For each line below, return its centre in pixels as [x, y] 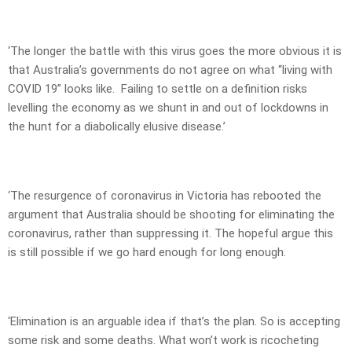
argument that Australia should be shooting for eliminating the [171, 215]
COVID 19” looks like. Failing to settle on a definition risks [158, 89]
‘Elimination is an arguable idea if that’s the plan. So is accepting [174, 322]
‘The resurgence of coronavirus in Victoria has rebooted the [165, 196]
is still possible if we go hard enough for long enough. [147, 253]
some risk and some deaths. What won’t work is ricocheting [163, 341]
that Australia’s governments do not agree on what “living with [170, 70]
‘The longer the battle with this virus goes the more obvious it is [175, 51]
